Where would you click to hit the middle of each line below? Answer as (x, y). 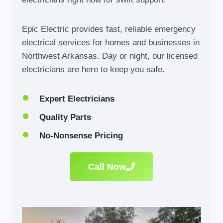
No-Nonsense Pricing (81, 136)
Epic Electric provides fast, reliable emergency (109, 29)
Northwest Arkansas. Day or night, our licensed (110, 56)
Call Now (107, 167)
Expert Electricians (77, 99)
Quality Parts (65, 117)
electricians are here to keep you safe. (93, 69)
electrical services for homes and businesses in (111, 43)
